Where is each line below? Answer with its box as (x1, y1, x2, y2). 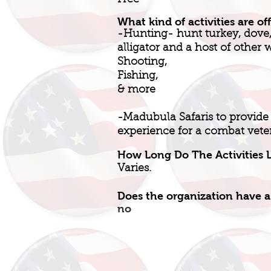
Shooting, (117, 57, 167, 68)
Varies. (117, 163, 151, 174)
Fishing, (117, 71, 158, 82)
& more (117, 85, 155, 96)
